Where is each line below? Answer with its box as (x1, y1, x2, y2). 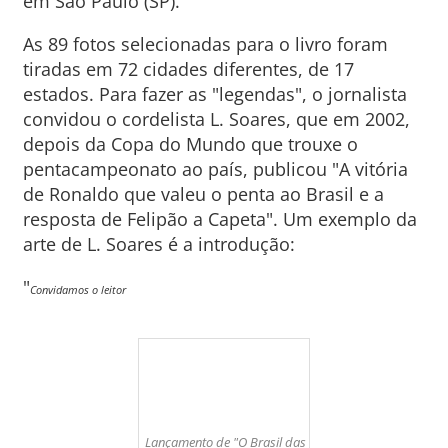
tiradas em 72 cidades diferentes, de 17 (22, 57, 354, 81)
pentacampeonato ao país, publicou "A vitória (22, 157, 408, 181)
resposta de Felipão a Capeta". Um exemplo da (22, 207, 417, 231)
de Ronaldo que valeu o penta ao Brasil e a (22, 182, 384, 206)
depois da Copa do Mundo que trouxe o (22, 132, 358, 156)
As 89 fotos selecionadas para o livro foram (22, 32, 388, 56)
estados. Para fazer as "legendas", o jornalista (22, 82, 407, 106)
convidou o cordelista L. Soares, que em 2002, (22, 107, 410, 131)
